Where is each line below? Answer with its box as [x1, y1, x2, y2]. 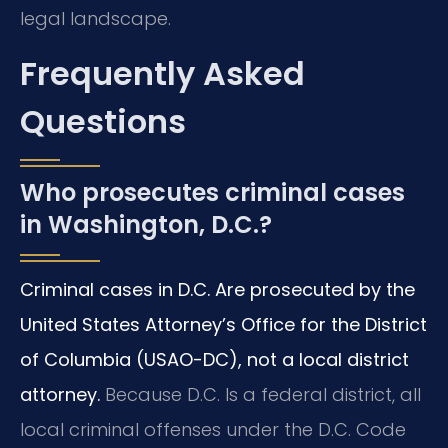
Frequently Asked [20, 51, 305, 97]
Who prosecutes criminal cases [20, 176, 405, 210]
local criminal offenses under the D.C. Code [20, 417, 406, 443]
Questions [20, 99, 186, 145]
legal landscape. [20, 6, 171, 32]
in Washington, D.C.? [20, 208, 272, 242]
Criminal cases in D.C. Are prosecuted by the [20, 277, 415, 303]
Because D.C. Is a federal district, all [100, 382, 421, 408]
